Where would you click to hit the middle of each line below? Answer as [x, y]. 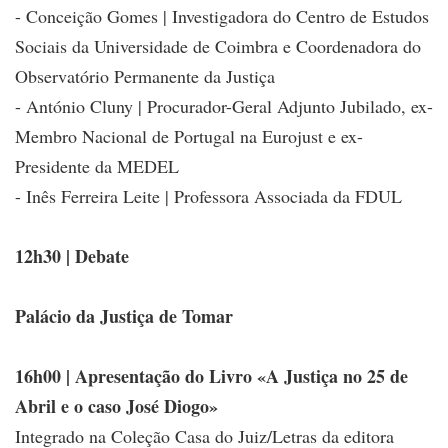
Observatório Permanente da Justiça [145, 75]
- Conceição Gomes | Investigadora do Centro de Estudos [222, 15]
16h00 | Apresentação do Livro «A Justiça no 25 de [211, 375]
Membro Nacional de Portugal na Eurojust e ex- [189, 135]
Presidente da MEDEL [97, 165]
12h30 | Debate [72, 255]
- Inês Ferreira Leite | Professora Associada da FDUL [208, 195]
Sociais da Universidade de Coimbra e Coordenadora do [218, 45]
